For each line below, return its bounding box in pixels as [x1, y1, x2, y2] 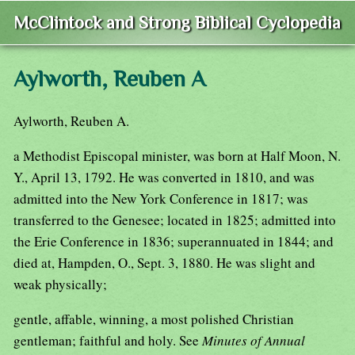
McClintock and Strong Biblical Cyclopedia [13, 13, 341, 33]
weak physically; [13, 275, 107, 294]
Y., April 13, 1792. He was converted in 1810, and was [13, 168, 315, 187]
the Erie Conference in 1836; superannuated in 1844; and [13, 232, 334, 251]
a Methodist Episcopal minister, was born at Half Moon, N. [13, 147, 341, 166]
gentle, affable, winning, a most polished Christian [13, 310, 294, 329]
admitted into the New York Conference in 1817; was [13, 189, 308, 208]
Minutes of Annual [202, 331, 305, 350]
